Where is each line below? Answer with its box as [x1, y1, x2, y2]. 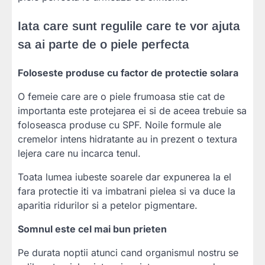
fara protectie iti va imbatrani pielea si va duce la [18, 185, 235, 197]
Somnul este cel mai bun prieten [18, 222, 167, 235]
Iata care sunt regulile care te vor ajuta [18, 18, 240, 33]
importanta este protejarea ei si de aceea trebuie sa [18, 104, 247, 117]
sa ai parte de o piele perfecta [18, 37, 189, 51]
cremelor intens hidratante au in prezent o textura [18, 132, 237, 145]
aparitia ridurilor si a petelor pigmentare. [18, 199, 198, 211]
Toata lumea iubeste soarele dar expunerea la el [18, 170, 231, 183]
